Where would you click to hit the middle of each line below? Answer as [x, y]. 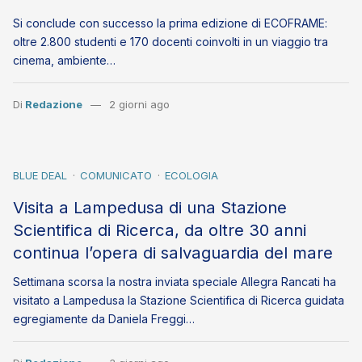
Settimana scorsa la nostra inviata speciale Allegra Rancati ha [175, 282]
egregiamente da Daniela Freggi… [104, 319]
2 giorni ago [139, 105]
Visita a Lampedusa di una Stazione [150, 208]
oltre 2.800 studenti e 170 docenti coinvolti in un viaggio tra [170, 42]
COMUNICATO [116, 176]
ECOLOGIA [192, 176]
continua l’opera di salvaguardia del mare [173, 253]
